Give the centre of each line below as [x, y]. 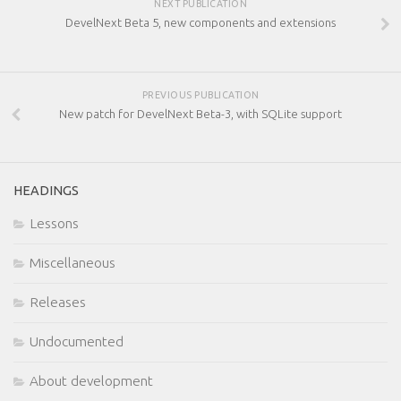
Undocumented [77, 342]
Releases [58, 303]
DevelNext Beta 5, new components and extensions [200, 23]
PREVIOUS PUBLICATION [200, 94]
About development [91, 381]
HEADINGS [46, 191]
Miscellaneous [73, 263]
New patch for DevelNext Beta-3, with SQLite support [200, 113]
